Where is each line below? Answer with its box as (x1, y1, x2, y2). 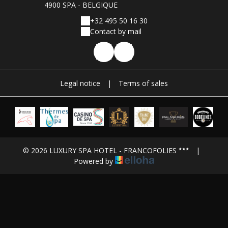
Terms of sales (119, 78, 168, 88)
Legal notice (60, 78, 100, 88)
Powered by (74, 156, 116, 166)
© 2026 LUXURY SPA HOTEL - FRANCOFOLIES (23, 146, 177, 155)
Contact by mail (90, 26, 141, 36)
